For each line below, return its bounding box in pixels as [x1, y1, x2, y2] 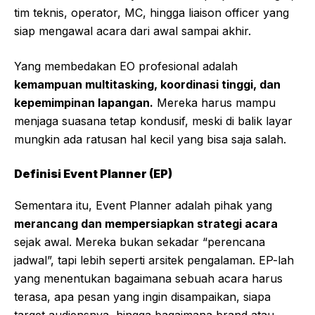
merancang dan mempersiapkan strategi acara [14, 217, 278, 231]
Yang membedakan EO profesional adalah [14, 59, 238, 74]
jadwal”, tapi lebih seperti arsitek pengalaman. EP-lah [14, 253, 294, 268]
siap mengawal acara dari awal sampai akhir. [14, 24, 251, 39]
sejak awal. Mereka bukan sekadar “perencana [14, 235, 265, 250]
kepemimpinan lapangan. [14, 96, 153, 110]
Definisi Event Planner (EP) [14, 167, 172, 181]
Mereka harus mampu [153, 96, 276, 110]
